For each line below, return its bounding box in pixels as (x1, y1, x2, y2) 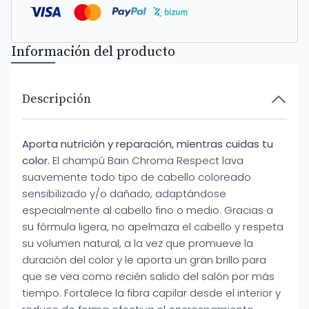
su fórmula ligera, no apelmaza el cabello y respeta (22, 219, 283, 234)
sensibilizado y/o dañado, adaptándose (22, 186, 226, 201)
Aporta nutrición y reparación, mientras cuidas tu (22, 137, 273, 151)
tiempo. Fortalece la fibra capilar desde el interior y (22, 286, 281, 300)
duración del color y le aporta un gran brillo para (22, 252, 266, 267)
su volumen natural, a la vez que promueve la (22, 236, 253, 250)
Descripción (22, 91, 91, 107)
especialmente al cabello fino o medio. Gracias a (22, 203, 273, 217)
